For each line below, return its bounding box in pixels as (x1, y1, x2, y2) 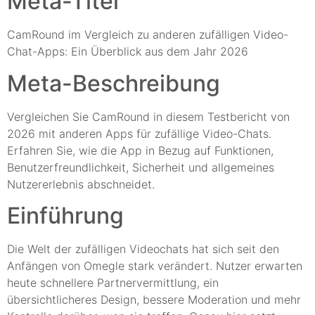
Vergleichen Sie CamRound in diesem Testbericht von (7, 109, 290, 124)
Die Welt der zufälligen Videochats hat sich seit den (7, 242, 279, 257)
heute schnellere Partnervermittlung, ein (7, 276, 219, 290)
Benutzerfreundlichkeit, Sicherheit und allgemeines (7, 160, 274, 174)
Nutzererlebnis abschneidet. (7, 176, 155, 191)
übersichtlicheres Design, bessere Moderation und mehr (7, 292, 301, 307)
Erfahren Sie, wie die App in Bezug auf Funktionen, (7, 143, 274, 157)
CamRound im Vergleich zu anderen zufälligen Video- (7, 27, 288, 42)
